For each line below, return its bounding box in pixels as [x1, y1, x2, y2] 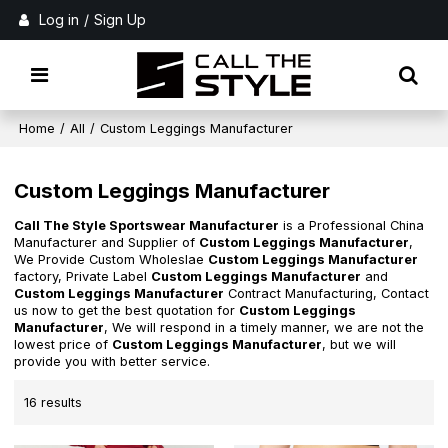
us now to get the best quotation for [14, 303, 240, 319]
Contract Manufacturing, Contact [224, 286, 430, 302]
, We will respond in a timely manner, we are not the [104, 320, 425, 336]
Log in [39, 11, 80, 28]
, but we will [322, 337, 397, 353]
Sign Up [94, 11, 147, 28]
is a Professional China [279, 218, 425, 234]
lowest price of [14, 337, 113, 353]
